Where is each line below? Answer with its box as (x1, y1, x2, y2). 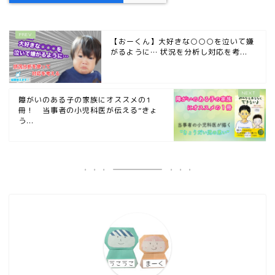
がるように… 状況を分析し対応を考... (110, 47, 247, 58)
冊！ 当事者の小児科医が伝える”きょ (18, 105, 158, 116)
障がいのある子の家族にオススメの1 (18, 95, 151, 106)
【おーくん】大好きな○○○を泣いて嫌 (110, 36, 254, 47)
